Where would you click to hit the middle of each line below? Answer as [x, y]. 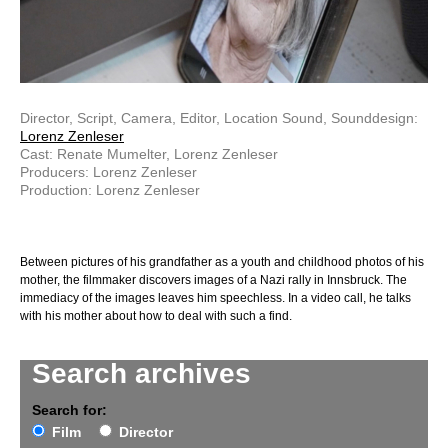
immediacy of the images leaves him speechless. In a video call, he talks [215, 298]
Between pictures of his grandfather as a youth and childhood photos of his [222, 262]
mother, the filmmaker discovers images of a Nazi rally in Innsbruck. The [213, 280]
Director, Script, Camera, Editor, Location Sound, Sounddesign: [219, 118]
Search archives [141, 374]
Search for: [69, 410]
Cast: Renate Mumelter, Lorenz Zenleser [149, 154]
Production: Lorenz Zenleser [110, 190]
